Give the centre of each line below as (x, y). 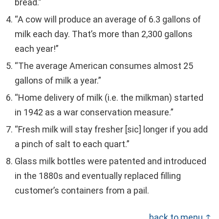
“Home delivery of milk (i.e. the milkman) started (109, 97)
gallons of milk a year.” (58, 80)
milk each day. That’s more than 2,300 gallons (104, 34)
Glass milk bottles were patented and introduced (110, 161)
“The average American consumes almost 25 (104, 66)
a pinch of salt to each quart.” (72, 144)
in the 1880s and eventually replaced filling (98, 175)
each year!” (37, 48)
